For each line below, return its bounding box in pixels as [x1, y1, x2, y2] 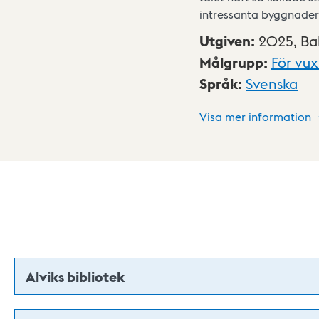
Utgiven [199, 31, 251, 50]
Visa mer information [199, 109, 311, 124]
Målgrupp [199, 53, 263, 71]
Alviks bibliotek [26, 267, 125, 286]
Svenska [246, 74, 298, 93]
